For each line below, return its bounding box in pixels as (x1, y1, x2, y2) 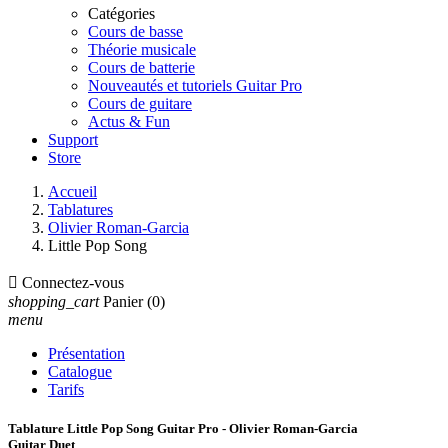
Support (48, 131, 98, 148)
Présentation (48, 345, 125, 362)
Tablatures (48, 201, 113, 218)
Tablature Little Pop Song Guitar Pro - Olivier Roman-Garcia (8, 421, 358, 437)
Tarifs (48, 381, 84, 398)
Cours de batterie (88, 59, 195, 76)
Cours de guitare (88, 95, 192, 112)
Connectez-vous (22, 274, 124, 291)
